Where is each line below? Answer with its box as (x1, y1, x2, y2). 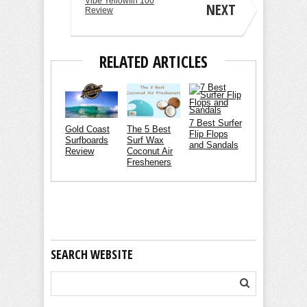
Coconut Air (127, 146, 173, 157)
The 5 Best (127, 124, 171, 135)
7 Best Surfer (188, 117, 242, 128)
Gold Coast (65, 124, 110, 135)
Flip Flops (188, 128, 228, 139)
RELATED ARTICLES (99, 50, 208, 73)
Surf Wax (127, 135, 164, 146)
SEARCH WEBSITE (51, 246, 133, 263)
